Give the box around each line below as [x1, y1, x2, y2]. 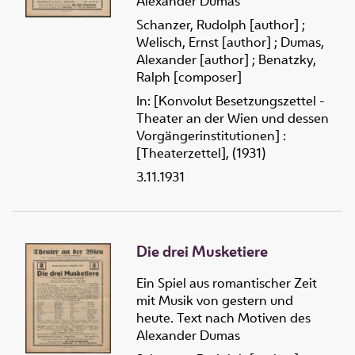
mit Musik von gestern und [136, 292, 293, 310]
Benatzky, [258, 50, 316, 68]
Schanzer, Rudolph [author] [136, 15, 299, 33]
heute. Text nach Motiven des [136, 309, 311, 327]
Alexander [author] [136, 50, 249, 68]
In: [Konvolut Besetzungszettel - [136, 91, 324, 109]
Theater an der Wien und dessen [136, 109, 329, 127]
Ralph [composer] [136, 67, 242, 86]
